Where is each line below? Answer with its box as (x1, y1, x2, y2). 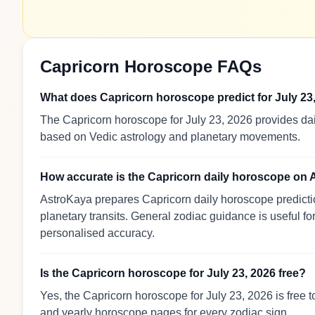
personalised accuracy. (40, 227, 155, 239)
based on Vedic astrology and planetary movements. (40, 131, 300, 143)
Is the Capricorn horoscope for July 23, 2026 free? (40, 267, 306, 279)
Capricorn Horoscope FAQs (40, 57, 262, 76)
